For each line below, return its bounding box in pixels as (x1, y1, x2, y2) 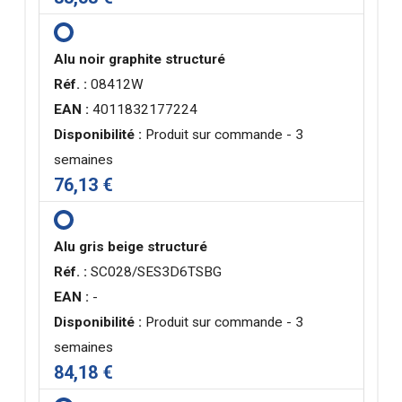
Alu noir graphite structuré (54, 51, 226, 68)
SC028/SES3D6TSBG (87, 264, 223, 281)
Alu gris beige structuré (54, 239, 208, 256)
